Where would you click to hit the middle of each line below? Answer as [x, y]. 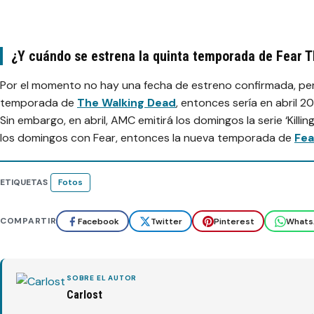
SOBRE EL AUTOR [102, 278]
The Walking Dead [127, 103]
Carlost [84, 295]
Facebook [98, 221]
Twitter [166, 221]
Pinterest [234, 221]
